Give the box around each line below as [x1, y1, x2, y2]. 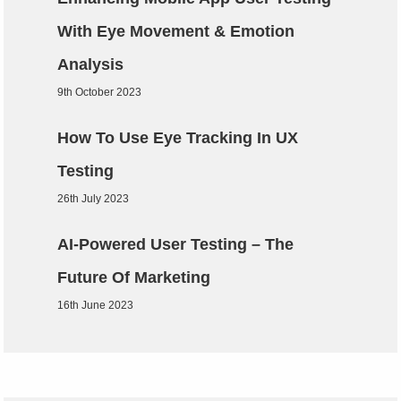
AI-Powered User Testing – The [57, 235, 294, 253]
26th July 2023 [57, 192, 130, 205]
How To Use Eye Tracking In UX [57, 128, 299, 147]
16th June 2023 [57, 298, 134, 311]
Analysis [57, 55, 129, 73]
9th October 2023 [57, 85, 142, 98]
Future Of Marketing [57, 268, 216, 286]
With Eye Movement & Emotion [57, 21, 295, 40]
